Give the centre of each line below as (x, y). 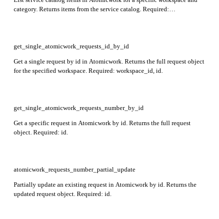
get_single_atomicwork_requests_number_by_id (79, 108)
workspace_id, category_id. (50, 18)
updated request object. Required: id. (63, 194)
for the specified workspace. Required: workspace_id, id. (88, 70)
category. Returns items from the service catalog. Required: (91, 9)
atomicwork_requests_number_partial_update (75, 169)
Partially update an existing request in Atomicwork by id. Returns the (105, 184)
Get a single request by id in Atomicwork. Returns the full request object (109, 61)
